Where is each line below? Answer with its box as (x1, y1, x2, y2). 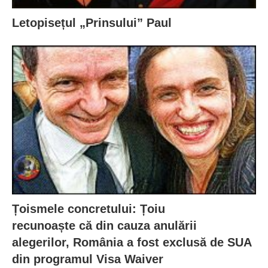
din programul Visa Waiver (12, 252, 163, 266)
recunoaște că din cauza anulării (12, 218, 197, 232)
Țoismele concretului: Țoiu (12, 202, 165, 215)
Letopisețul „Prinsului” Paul (12, 16, 172, 30)
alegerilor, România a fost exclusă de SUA (12, 235, 251, 249)
